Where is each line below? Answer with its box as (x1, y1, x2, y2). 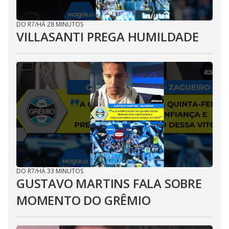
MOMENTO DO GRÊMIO (16, 192, 151, 209)
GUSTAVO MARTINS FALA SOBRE (16, 175, 202, 192)
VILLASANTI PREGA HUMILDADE (16, 28, 199, 45)
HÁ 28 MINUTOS (37, 20, 83, 29)
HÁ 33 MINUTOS (37, 167, 83, 175)
